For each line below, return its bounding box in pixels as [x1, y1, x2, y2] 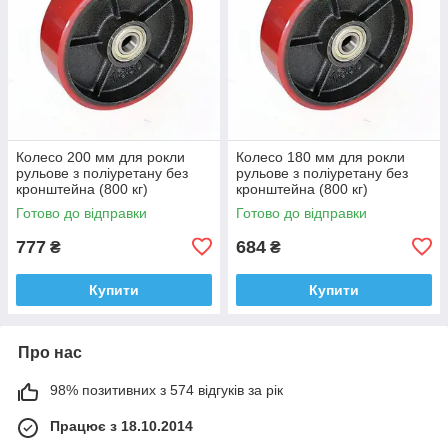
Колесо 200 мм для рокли [16, 148, 185, 165]
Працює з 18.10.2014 [50, 417, 193, 434]
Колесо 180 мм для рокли [236, 148, 405, 165]
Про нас [18, 343, 82, 361]
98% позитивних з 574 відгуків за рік [50, 381, 283, 398]
